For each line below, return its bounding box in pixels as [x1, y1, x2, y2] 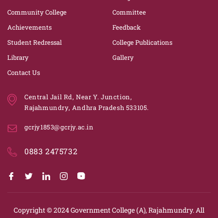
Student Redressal [7, 38, 62, 47]
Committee [112, 8, 146, 17]
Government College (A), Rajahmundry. [71, 205, 194, 215]
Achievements [7, 23, 52, 32]
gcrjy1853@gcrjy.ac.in [24, 123, 94, 131]
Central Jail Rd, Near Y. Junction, [24, 92, 132, 101]
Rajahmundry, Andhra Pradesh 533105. [24, 103, 149, 112]
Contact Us [7, 68, 40, 77]
